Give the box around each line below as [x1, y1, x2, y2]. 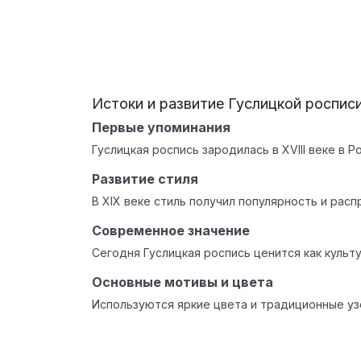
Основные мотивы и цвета [92, 274, 273, 290]
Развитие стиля [92, 171, 198, 187]
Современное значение [92, 222, 250, 239]
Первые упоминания [92, 119, 230, 135]
